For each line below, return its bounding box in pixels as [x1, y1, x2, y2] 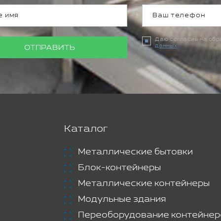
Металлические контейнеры [77, 178, 210, 188]
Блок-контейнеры [77, 162, 161, 173]
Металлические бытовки [77, 147, 193, 157]
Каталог [64, 123, 108, 135]
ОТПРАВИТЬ [24, 43, 75, 52]
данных [155, 42, 177, 49]
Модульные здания [77, 194, 166, 204]
